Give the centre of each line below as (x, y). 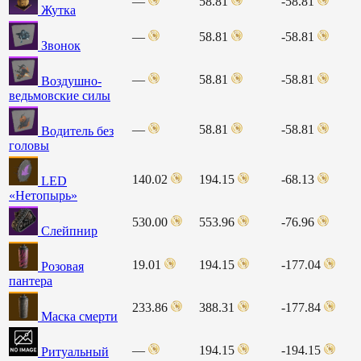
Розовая (62, 266)
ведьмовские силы (60, 95)
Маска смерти (79, 316)
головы (29, 145)
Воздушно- (71, 81)
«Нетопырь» (43, 195)
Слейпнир (69, 230)
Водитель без (77, 131)
